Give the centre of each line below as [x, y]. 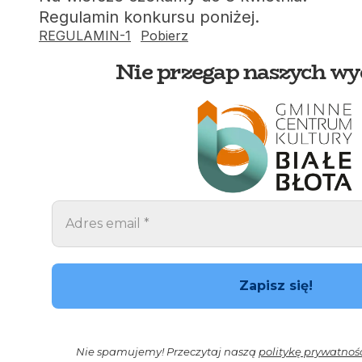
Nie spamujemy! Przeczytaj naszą [168, 351]
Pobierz [164, 36]
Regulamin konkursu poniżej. [149, 17]
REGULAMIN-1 [85, 36]
